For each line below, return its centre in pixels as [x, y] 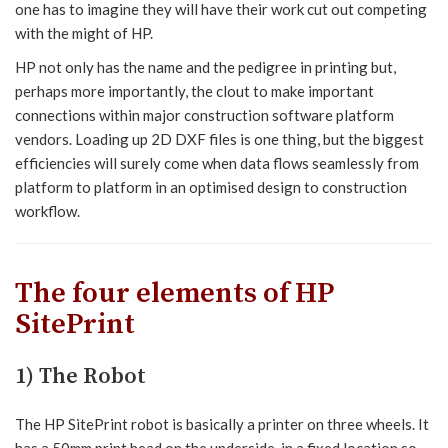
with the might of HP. [84, 32]
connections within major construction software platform [204, 114]
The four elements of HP [174, 293]
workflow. [47, 210]
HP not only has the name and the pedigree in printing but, [205, 66]
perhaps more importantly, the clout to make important [194, 90]
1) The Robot [80, 376]
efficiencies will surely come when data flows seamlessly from [217, 162]
